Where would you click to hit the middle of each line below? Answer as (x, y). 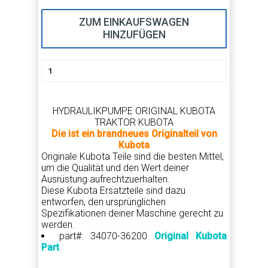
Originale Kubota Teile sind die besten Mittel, (133, 156)
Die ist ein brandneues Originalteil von (134, 134)
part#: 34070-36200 (107, 236)
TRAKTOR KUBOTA (134, 122)
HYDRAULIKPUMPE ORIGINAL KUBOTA (134, 111)
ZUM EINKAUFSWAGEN (134, 22)
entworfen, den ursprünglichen (103, 202)
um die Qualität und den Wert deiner (115, 168)
